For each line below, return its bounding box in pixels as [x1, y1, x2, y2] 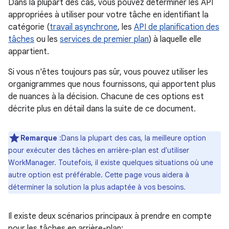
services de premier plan [60, 34, 149, 44]
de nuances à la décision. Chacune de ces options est [8, 91, 204, 102]
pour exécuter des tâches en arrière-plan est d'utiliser [8, 146, 189, 155]
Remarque [20, 133, 57, 143]
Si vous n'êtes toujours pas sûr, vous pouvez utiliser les [8, 67, 208, 77]
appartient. [8, 47, 49, 57]
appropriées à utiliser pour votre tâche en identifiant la [8, 10, 209, 20]
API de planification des [134, 22, 219, 32]
